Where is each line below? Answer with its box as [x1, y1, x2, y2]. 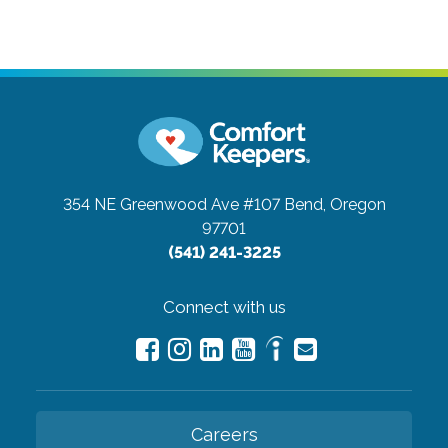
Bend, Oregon [283, 195, 386, 214]
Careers [190, 424, 258, 445]
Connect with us [162, 297, 286, 317]
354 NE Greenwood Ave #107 [62, 195, 280, 214]
